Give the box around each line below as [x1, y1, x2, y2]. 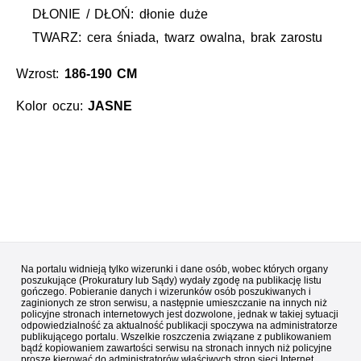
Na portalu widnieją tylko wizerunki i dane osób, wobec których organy [21, 263, 328, 276]
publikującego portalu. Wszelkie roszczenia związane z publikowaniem [21, 331, 331, 343]
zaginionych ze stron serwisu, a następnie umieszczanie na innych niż [21, 297, 327, 309]
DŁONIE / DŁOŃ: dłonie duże [32, 7, 209, 22]
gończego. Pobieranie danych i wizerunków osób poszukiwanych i [21, 286, 311, 298]
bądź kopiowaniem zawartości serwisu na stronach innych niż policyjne [21, 342, 332, 355]
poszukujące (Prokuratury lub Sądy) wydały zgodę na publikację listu [21, 275, 322, 287]
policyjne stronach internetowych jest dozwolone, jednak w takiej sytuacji [21, 309, 338, 321]
